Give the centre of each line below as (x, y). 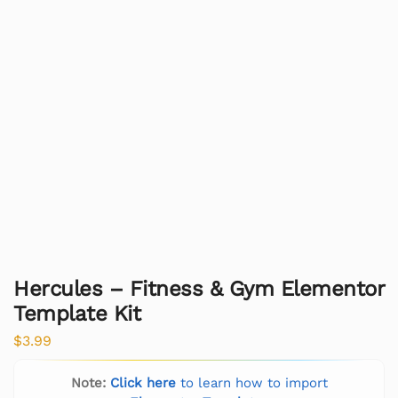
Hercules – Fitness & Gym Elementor (199, 288)
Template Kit (77, 313)
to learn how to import (251, 383)
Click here (143, 383)
